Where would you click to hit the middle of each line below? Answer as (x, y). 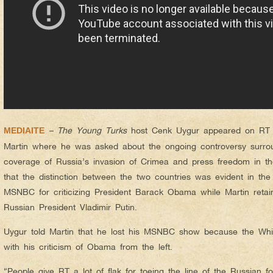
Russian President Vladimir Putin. (70, 207)
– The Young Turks (86, 130)
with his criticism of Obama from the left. (88, 246)
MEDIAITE (24, 130)
